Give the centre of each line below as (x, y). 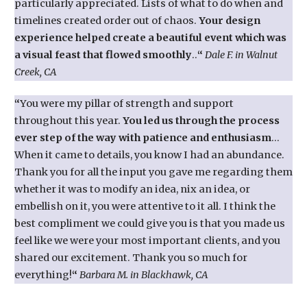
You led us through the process (201, 121)
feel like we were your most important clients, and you (147, 241)
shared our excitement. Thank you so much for (131, 258)
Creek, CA (35, 72)
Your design (229, 20)
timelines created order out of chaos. (106, 20)
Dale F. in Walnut (241, 54)
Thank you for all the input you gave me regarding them (153, 172)
